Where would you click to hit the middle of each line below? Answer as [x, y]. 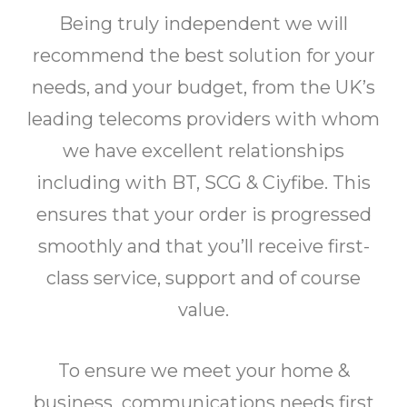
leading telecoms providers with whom [203, 119]
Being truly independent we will [203, 24]
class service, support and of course [203, 278]
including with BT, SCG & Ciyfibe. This [203, 183]
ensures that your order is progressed [203, 214]
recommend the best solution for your [203, 55]
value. [203, 310]
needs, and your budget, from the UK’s [203, 87]
